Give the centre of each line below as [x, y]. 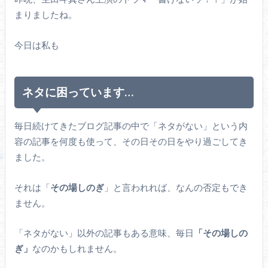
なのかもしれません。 [77, 249]
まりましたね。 [45, 14]
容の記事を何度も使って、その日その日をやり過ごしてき [131, 141]
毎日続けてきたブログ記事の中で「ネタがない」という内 [131, 126]
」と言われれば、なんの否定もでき [176, 187]
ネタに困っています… [78, 92]
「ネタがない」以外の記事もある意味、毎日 [104, 233]
